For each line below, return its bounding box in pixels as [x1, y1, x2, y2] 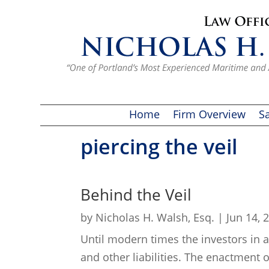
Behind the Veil [80, 183, 192, 205]
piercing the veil [80, 132, 238, 160]
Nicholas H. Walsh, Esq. [95, 210, 215, 225]
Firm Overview [173, 106, 246, 121]
